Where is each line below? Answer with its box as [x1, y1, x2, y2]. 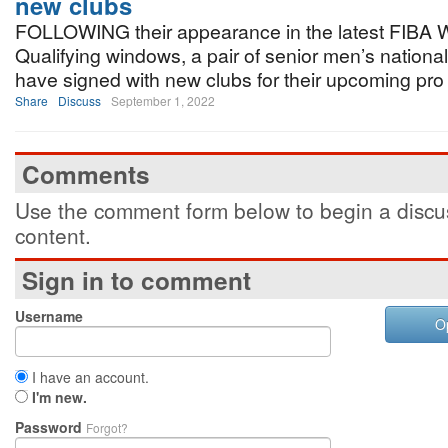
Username [15, 306, 83, 326]
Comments [22, 157, 150, 191]
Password [15, 417, 86, 437]
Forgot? [86, 419, 128, 436]
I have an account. [28, 367, 149, 387]
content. [15, 220, 91, 250]
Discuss [58, 92, 101, 109]
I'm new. [32, 387, 87, 407]
